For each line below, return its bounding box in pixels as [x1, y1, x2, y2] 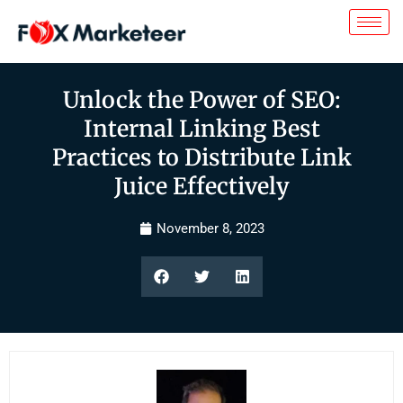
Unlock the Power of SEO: [62, 85, 341, 114]
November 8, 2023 [156, 220, 264, 237]
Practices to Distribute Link [51, 143, 352, 172]
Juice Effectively [113, 172, 290, 201]
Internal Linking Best [83, 114, 320, 143]
